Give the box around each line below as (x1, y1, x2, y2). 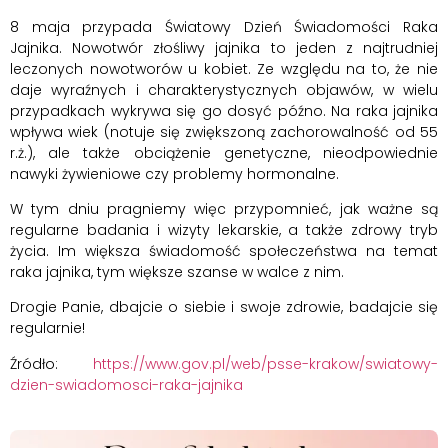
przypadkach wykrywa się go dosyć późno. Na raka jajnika (10, 100, 438, 121)
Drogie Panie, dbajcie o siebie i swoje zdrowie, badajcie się (10, 297, 438, 318)
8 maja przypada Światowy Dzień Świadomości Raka (10, 16, 438, 37)
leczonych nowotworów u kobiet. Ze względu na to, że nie (10, 58, 438, 79)
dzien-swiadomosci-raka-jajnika (10, 374, 243, 395)
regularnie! (10, 318, 85, 339)
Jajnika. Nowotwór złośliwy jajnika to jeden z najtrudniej (10, 37, 438, 58)
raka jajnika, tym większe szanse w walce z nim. (10, 262, 344, 283)
